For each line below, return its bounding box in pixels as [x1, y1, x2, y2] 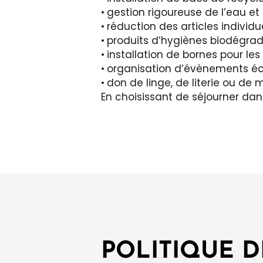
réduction [107, 19, 156, 34]
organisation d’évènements [107, 62, 248, 76]
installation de [107, 48, 183, 62]
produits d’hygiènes [107, 33, 207, 48]
